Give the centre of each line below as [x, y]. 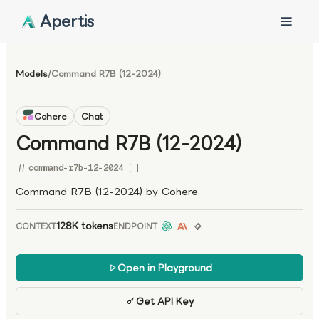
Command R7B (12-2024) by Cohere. [108, 192]
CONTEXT [36, 226]
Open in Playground [164, 268]
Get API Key [164, 301]
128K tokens [85, 226]
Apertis [67, 21]
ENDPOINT [135, 226]
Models [32, 74]
